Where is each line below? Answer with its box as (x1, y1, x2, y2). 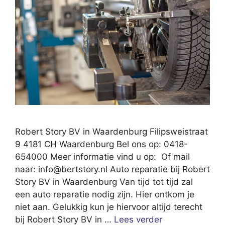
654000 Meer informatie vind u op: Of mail (15, 151, 190, 162)
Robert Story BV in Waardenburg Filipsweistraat (15, 126, 208, 137)
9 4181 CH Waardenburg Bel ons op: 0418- (15, 139, 188, 149)
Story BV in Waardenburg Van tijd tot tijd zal (15, 176, 193, 187)
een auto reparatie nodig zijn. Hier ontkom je (15, 189, 194, 199)
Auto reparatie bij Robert (107, 164, 210, 174)
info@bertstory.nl (38, 164, 107, 174)
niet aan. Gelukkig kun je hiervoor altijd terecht (15, 201, 202, 212)
